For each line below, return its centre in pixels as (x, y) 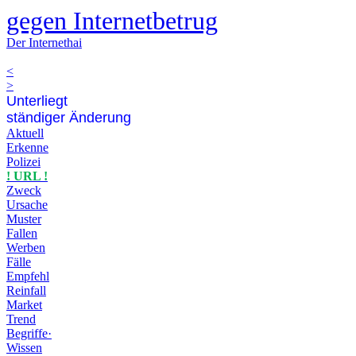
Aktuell (25, 133)
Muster (24, 219)
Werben (26, 248)
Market (24, 305)
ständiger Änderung (69, 118)
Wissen (24, 348)
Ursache (27, 205)
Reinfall (26, 290)
